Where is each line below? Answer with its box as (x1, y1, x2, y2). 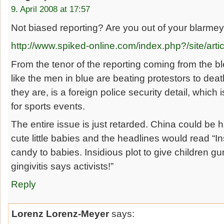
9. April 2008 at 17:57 (11, 4, 90, 14)
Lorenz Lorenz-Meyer (11, 208, 109, 219)
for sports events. (11, 100, 85, 111)
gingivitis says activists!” (11, 160, 114, 172)
